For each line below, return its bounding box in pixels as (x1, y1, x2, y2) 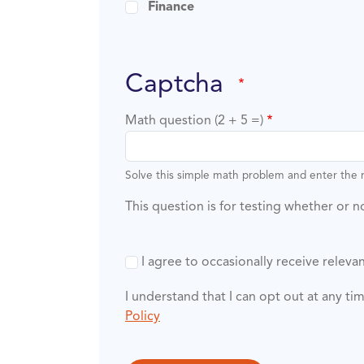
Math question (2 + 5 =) (125, 114, 263, 128)
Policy (125, 310, 160, 323)
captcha (144, 71, 231, 98)
